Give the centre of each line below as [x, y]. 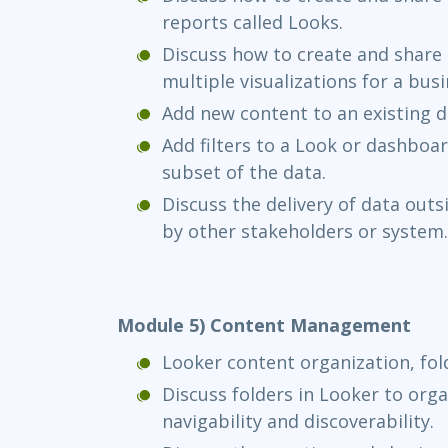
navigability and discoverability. [298, 421]
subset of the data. [244, 172]
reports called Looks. [252, 22]
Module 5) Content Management [264, 325]
